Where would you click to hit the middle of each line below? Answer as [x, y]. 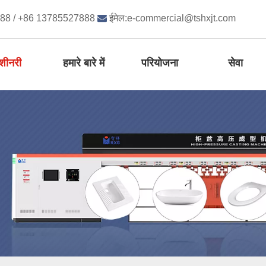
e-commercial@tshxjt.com [181, 18]
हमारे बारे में [83, 63]
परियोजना [159, 63]
